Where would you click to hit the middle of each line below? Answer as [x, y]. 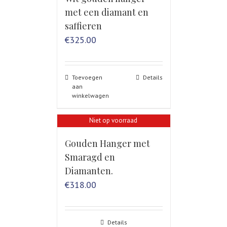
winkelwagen [90, 96]
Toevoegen [87, 78]
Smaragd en [90, 157]
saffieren [83, 26]
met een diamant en [106, 12]
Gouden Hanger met [107, 144]
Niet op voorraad [113, 120]
